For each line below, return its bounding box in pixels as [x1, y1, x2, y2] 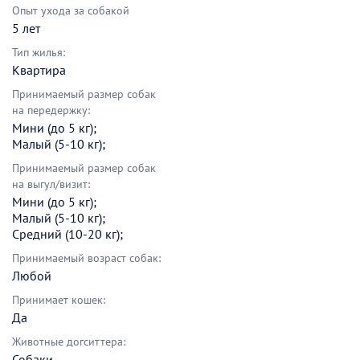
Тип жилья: [12, 45, 65, 60]
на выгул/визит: [12, 177, 90, 192]
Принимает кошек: [12, 292, 105, 308]
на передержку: [12, 103, 90, 118]
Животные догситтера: [12, 334, 125, 350]
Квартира [12, 62, 66, 79]
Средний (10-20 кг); [12, 226, 123, 243]
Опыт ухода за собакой [12, 3, 129, 18]
